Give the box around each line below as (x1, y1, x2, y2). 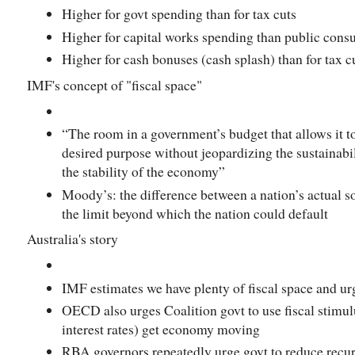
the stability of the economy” (62, 162, 225, 181)
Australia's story (27, 229, 118, 249)
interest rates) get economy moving (62, 319, 260, 339)
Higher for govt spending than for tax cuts (62, 4, 296, 24)
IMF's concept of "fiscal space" (27, 75, 202, 95)
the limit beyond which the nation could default (62, 203, 328, 223)
